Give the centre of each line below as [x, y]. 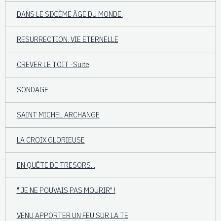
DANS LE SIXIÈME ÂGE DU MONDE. [70, 14]
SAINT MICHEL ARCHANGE [58, 115]
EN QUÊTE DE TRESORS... [56, 165]
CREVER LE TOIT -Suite [53, 64]
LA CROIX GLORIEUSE [51, 140]
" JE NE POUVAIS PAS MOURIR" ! [66, 190]
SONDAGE [32, 90]
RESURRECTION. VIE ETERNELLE [67, 39]
